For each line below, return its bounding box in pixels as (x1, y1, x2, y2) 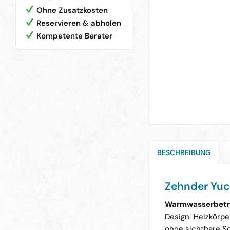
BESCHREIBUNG (157, 148, 211, 158)
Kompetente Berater (36, 30, 112, 41)
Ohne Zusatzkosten (36, 5, 108, 15)
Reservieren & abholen (36, 17, 121, 28)
